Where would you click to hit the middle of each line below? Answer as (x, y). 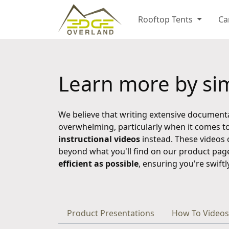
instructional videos (99, 139)
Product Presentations (111, 213)
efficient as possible (98, 164)
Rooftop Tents (167, 19)
